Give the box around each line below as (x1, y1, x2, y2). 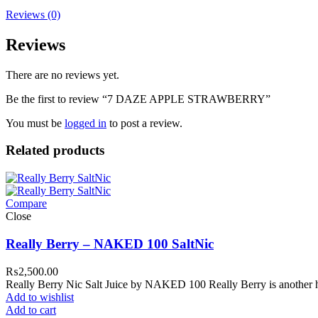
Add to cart (6, 303, 56, 316)
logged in (65, 116, 106, 129)
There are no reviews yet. (6, 68, 119, 81)
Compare (6, 197, 47, 210)
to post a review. (106, 116, 182, 129)
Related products (6, 143, 104, 158)
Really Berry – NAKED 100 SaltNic (6, 236, 214, 251)
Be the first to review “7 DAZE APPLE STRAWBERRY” (6, 92, 270, 105)
